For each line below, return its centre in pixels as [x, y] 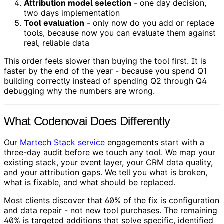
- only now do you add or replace [149, 23]
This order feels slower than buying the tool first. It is [105, 61]
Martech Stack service [62, 143]
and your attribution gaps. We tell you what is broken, [106, 173]
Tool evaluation [54, 23]
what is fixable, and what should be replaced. [90, 183]
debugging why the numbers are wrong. [79, 91]
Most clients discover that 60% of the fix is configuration [112, 201]
